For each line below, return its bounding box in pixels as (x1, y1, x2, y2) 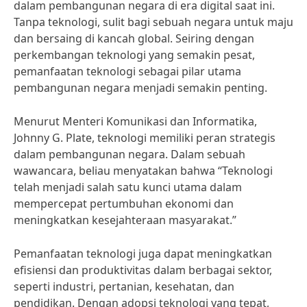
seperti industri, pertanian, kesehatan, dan (14, 279, 234, 294)
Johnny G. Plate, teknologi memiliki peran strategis (14, 130, 275, 145)
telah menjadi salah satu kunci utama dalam (14, 180, 242, 195)
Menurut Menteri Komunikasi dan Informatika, (14, 114, 257, 129)
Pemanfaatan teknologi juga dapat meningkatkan (14, 246, 272, 261)
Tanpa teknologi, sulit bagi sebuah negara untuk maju (14, 14, 293, 29)
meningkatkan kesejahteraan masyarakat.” (14, 212, 236, 228)
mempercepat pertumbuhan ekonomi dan (14, 196, 234, 211)
